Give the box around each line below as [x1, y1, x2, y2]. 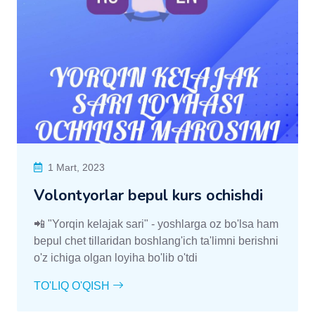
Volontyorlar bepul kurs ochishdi [34, 185, 263, 207]
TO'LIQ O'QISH [34, 280, 112, 292]
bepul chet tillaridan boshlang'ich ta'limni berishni [34, 235, 278, 247]
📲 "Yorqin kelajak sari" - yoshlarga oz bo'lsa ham [34, 218, 278, 231]
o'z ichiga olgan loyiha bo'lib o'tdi [34, 252, 198, 264]
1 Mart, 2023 [48, 162, 105, 174]
